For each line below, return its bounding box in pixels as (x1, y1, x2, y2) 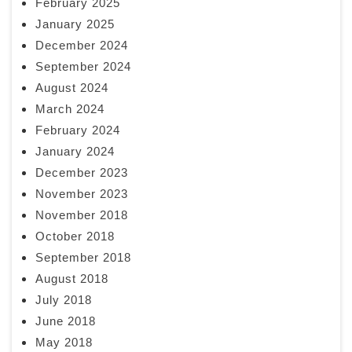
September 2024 (35, 59, 131, 73)
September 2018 (35, 250, 131, 264)
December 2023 (35, 165, 128, 179)
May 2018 (35, 335, 93, 349)
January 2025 (35, 16, 115, 31)
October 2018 (35, 229, 115, 243)
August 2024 (35, 80, 108, 94)
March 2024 (35, 101, 104, 115)
